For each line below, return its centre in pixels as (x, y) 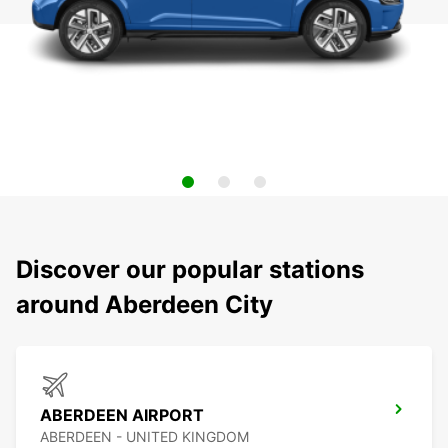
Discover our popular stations (190, 270)
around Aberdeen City (144, 305)
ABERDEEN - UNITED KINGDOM (144, 437)
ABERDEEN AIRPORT (122, 415)
